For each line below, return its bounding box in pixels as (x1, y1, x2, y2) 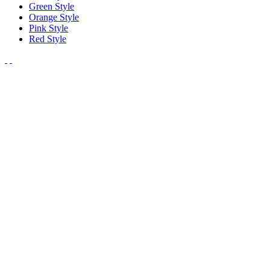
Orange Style (29, 11, 79, 22)
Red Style (29, 33, 66, 44)
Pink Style (29, 22, 68, 33)
